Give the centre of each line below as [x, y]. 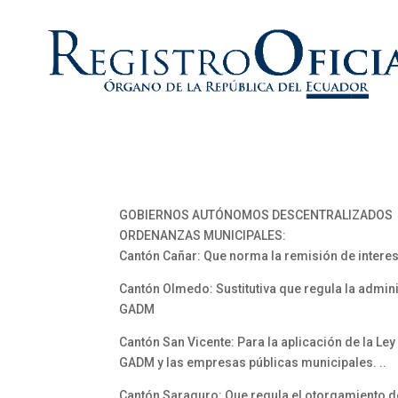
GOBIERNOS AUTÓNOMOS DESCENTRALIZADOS [256, 215]
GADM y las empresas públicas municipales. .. [253, 362]
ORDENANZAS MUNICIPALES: [203, 235]
